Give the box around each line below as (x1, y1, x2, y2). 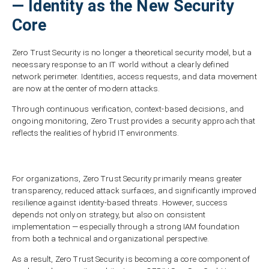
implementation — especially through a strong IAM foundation (12, 222, 240, 232)
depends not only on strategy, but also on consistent (12, 210, 205, 220)
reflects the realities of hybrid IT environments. (12, 128, 180, 138)
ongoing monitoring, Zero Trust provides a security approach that (12, 116, 256, 125)
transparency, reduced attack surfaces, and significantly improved (12, 186, 256, 196)
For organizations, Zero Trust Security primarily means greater (12, 174, 243, 184)
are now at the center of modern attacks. (12, 84, 160, 94)
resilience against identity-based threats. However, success (12, 198, 228, 208)
